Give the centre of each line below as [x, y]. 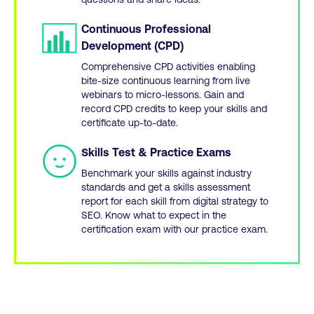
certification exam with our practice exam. [175, 229]
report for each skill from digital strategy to [175, 201]
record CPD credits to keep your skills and [174, 109]
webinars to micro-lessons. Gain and [163, 95]
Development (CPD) [134, 46]
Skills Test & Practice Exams [156, 152]
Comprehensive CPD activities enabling [168, 67]
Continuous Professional [146, 29]
